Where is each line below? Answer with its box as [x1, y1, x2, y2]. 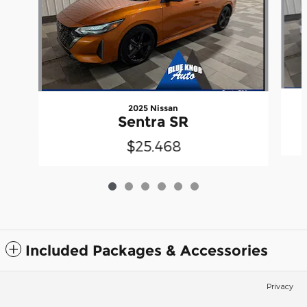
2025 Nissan [128, 102, 179, 113]
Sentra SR [118, 112, 189, 130]
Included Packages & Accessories [25, 241, 268, 259]
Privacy [267, 280, 293, 291]
